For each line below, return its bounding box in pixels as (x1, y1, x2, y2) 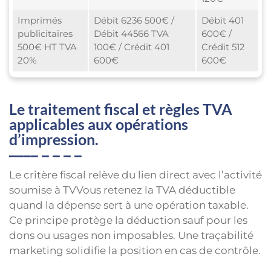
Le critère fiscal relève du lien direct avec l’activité (9, 169, 262, 181)
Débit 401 (201, 15, 244, 27)
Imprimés (17, 15, 62, 27)
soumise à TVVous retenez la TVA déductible (9, 184, 235, 197)
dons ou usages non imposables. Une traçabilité (9, 229, 253, 242)
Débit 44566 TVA (93, 28, 169, 40)
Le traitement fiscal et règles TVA (9, 100, 232, 119)
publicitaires (17, 28, 73, 40)
